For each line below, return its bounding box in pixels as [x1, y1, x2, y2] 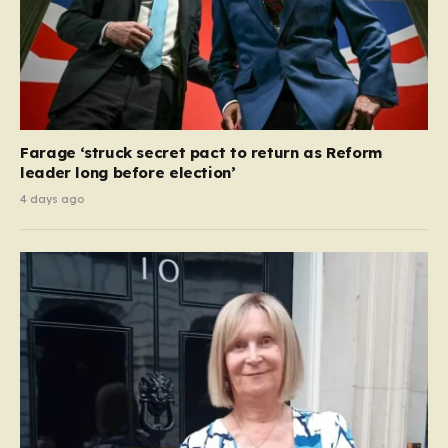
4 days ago [20, 192, 84, 207]
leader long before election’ [20, 163, 236, 183]
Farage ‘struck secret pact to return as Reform [20, 143, 382, 163]
